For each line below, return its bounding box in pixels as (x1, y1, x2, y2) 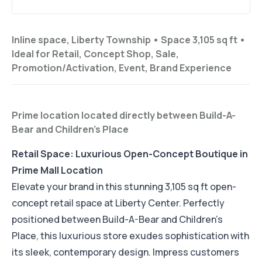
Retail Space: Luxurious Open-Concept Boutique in (12, 147, 248, 161)
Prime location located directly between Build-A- (12, 109, 236, 122)
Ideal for (12, 47, 50, 61)
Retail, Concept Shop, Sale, (52, 47, 179, 61)
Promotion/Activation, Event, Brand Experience (12, 61, 232, 75)
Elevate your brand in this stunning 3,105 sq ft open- (12, 180, 236, 194)
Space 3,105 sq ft (161, 33, 237, 47)
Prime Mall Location (12, 164, 103, 177)
